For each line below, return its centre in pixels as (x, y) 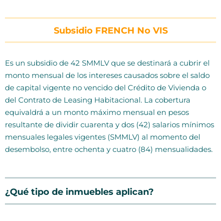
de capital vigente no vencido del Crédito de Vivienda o (106, 87)
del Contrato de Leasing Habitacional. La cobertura (98, 100)
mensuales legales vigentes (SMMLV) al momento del (103, 137)
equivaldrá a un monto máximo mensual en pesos (97, 112)
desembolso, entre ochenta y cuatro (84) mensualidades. (109, 149)
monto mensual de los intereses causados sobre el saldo (107, 75)
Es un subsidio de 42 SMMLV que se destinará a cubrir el (107, 63)
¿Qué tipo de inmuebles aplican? (79, 192)
